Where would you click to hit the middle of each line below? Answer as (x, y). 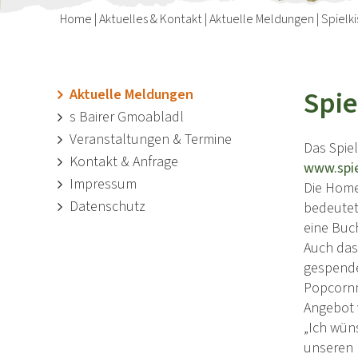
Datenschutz (107, 206)
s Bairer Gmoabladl (127, 117)
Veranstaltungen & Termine (151, 139)
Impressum (103, 184)
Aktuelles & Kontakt (151, 19)
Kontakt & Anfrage (124, 161)
